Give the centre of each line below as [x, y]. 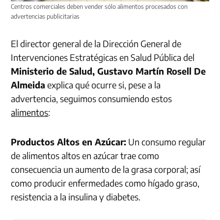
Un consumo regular [166, 141]
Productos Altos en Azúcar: [69, 141]
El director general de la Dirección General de [96, 43]
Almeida [28, 84]
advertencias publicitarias [45, 16]
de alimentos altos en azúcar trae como [85, 155]
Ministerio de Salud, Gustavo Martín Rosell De [109, 71]
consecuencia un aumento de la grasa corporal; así [106, 169]
